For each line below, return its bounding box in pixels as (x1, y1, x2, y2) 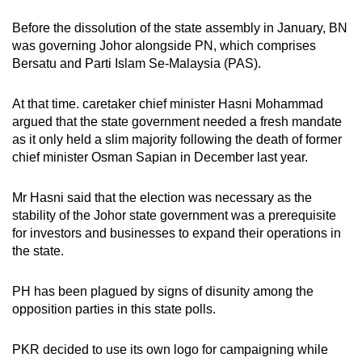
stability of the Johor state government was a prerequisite (12, 208, 336, 223)
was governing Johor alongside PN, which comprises (12, 39, 316, 53)
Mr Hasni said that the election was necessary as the (12, 191, 312, 205)
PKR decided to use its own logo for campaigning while (12, 343, 328, 357)
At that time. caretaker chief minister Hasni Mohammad (12, 97, 323, 112)
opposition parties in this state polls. (12, 302, 216, 317)
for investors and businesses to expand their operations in (12, 226, 341, 241)
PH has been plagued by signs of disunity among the (12, 284, 314, 299)
